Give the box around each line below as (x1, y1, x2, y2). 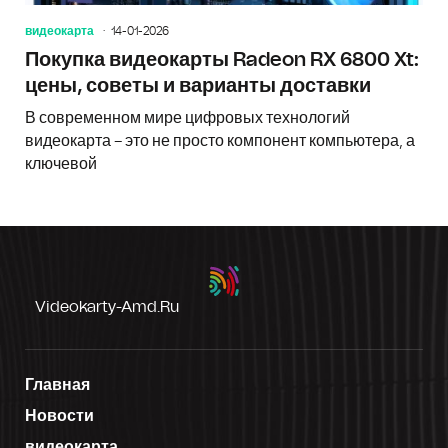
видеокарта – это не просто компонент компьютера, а (25, 132, 415, 149)
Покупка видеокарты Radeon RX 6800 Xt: (25, 49, 419, 70)
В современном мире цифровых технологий (25, 109, 350, 126)
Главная (25, 376, 90, 393)
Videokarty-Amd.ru (35, 298, 179, 315)
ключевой (25, 155, 97, 172)
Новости (25, 407, 94, 424)
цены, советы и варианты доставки (25, 75, 371, 96)
